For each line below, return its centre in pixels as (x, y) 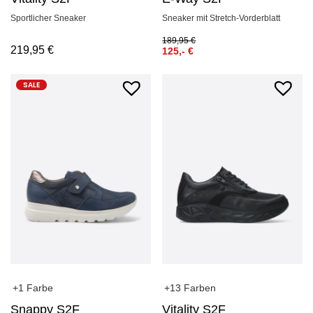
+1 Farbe (33, 288)
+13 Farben (190, 287)
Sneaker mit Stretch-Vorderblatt (221, 19)
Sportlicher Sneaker (48, 19)
